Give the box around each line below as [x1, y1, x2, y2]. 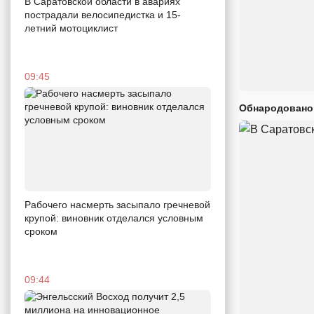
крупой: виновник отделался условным [25, 212, 203, 224]
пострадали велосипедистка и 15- [25, 8, 181, 20]
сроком [25, 226, 57, 238]
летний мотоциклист [25, 22, 118, 34]
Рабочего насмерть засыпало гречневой [25, 199, 210, 211]
